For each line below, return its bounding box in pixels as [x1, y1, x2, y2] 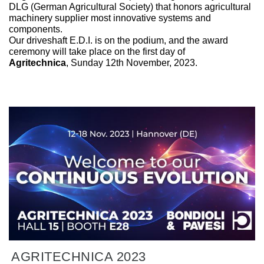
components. [9, 24, 62, 35]
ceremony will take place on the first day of [9, 47, 185, 57]
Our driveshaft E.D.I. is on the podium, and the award [9, 35, 228, 46]
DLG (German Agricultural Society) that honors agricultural [9, 2, 251, 12]
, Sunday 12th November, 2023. [66, 58, 197, 68]
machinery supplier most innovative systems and [9, 13, 211, 24]
